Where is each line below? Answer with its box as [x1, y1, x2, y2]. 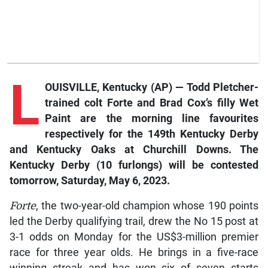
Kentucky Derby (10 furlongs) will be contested [9, 159, 259, 172]
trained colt [44, 97, 102, 109]
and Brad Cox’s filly [137, 97, 240, 109]
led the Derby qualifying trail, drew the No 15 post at [9, 215, 259, 228]
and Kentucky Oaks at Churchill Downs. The [9, 144, 259, 156]
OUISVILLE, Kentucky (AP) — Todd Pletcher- [44, 81, 259, 94]
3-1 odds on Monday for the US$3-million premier [9, 231, 259, 243]
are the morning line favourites [80, 112, 259, 125]
